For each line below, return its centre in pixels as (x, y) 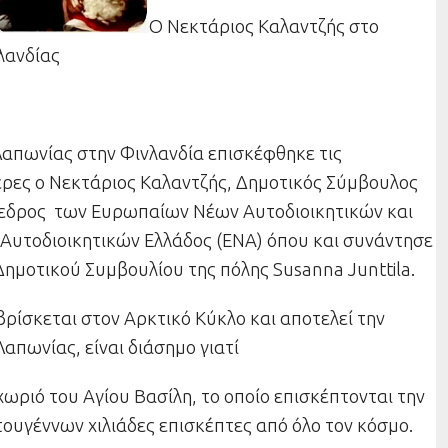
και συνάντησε (371, 240)
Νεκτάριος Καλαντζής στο (273, 26)
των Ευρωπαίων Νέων (147, 211)
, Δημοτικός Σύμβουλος (323, 182)
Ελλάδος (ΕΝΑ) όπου (225, 240)
